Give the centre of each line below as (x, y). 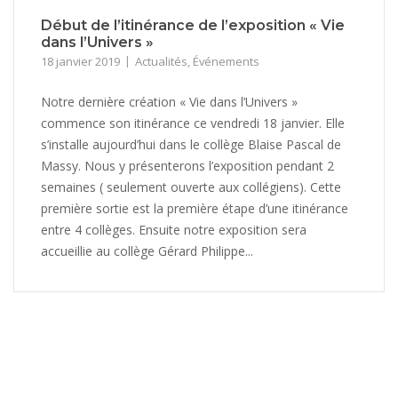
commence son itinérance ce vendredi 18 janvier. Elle (193, 123)
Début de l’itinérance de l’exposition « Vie (193, 25)
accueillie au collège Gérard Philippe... (147, 251)
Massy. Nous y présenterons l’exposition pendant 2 (187, 165)
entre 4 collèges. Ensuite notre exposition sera (174, 229)
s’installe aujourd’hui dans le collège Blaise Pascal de (191, 144)
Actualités (161, 61)
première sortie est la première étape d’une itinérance (195, 208)
